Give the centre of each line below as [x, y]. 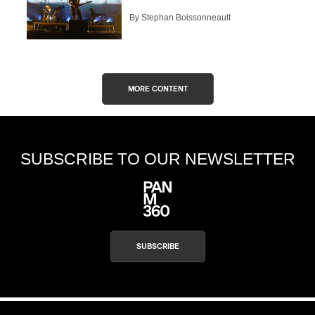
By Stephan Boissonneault [180, 18]
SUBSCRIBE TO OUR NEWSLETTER [157, 159]
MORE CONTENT [157, 89]
